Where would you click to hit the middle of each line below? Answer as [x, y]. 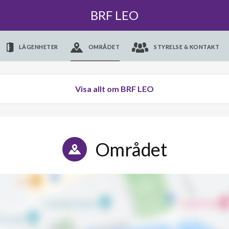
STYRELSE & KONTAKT [187, 47]
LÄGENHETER [38, 47]
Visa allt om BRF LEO [114, 89]
